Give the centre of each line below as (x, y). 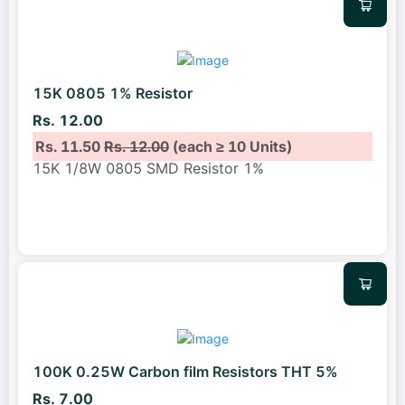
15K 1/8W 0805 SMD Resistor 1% (148, 168)
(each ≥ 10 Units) (231, 146)
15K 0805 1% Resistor (113, 94)
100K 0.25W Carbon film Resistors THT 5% (185, 372)
